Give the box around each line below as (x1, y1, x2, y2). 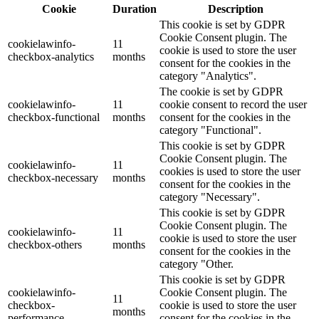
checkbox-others (8, 238, 82, 251)
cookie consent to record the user (159, 98, 307, 110)
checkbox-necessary (8, 171, 98, 184)
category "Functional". (159, 123, 261, 136)
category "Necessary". (159, 190, 260, 203)
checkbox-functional (8, 110, 100, 123)
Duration (113, 2, 157, 15)
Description (207, 2, 263, 15)
